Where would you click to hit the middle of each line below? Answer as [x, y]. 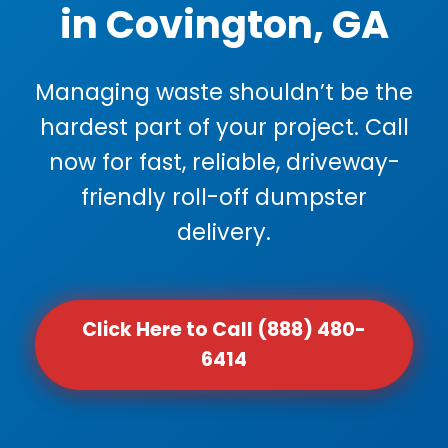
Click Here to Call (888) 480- [224, 329]
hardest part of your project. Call [224, 127]
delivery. [224, 232]
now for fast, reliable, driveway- [224, 162]
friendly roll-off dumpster [224, 197]
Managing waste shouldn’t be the [224, 92]
